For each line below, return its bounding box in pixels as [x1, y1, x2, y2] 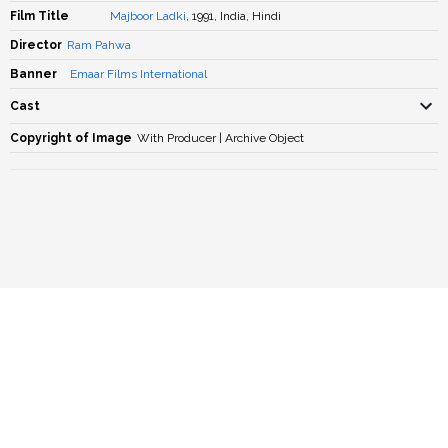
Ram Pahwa [67, 38, 131, 52]
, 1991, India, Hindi [186, 9, 281, 23]
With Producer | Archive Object [137, 131, 304, 145]
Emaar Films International [70, 67, 207, 81]
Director [10, 38, 62, 52]
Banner [10, 67, 57, 81]
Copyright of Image [10, 131, 132, 145]
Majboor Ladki [110, 9, 186, 23]
